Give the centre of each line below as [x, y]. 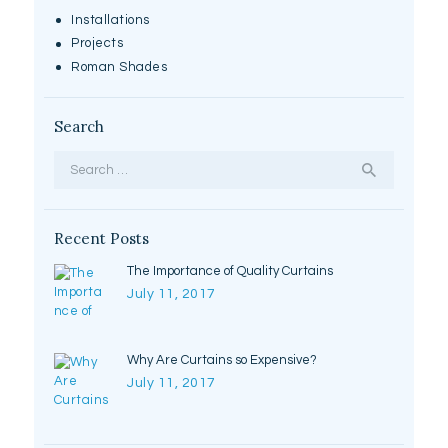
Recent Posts [101, 239]
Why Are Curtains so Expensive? [222, 360]
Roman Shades [119, 66]
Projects [97, 43]
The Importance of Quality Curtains [230, 270]
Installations [110, 19]
